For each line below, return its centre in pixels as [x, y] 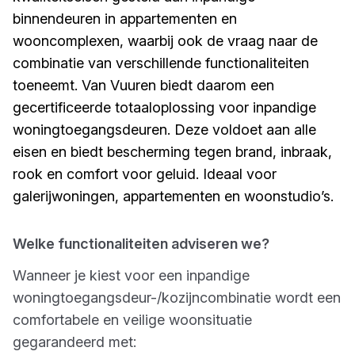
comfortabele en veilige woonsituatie [132, 320]
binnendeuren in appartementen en [125, 19]
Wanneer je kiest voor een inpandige [131, 275]
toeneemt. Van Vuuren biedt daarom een [143, 85]
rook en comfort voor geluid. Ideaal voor [145, 174]
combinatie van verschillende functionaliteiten [161, 63]
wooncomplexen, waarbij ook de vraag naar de [165, 41]
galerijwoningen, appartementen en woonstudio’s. [173, 196]
